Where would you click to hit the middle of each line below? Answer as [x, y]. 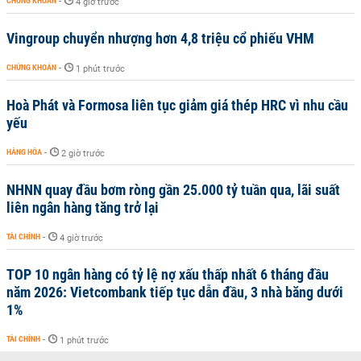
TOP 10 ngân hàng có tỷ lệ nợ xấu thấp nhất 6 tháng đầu [168, 274]
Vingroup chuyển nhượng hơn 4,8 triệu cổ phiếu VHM [160, 38]
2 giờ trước [83, 153]
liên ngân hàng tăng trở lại [83, 207]
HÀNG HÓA [24, 151]
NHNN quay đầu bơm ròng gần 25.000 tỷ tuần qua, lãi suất [173, 189]
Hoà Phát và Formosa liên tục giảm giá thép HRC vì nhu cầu [177, 105]
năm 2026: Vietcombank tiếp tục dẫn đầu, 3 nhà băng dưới [175, 292]
